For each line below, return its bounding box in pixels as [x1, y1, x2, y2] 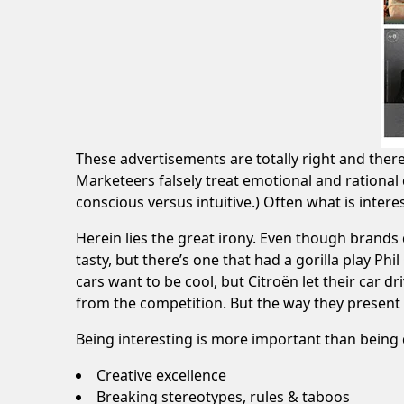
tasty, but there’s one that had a [76, 249, 296, 270]
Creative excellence [96, 364, 226, 385]
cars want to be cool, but [76, 271, 248, 291]
